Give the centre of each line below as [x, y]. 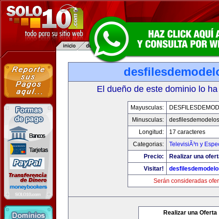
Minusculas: [148, 120]
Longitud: [151, 132]
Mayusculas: [147, 108]
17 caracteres [187, 132]
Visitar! [153, 169]
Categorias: [148, 144]
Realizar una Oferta [190, 213]
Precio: [153, 156]
